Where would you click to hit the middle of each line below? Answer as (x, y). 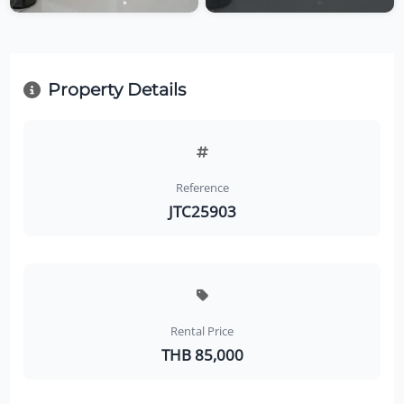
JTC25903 (202, 211)
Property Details (116, 89)
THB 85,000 (202, 355)
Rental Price (202, 331)
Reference (202, 188)
